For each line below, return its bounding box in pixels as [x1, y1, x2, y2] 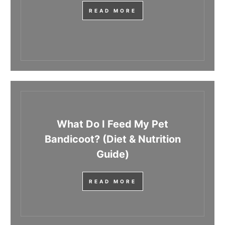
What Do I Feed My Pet [57, 118, 168, 131]
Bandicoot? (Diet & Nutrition [44, 133, 181, 146]
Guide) [96, 148, 129, 161]
